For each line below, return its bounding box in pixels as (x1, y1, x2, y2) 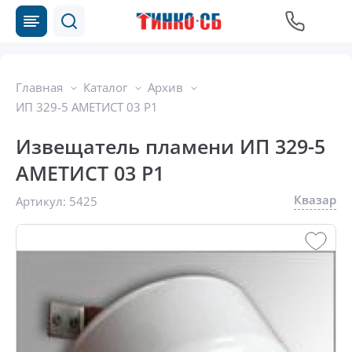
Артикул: (16, 193, 69, 209)
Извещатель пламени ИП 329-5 (16, 133, 325, 159)
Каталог (83, 79, 127, 95)
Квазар (294, 192, 336, 207)
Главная (16, 79, 63, 95)
